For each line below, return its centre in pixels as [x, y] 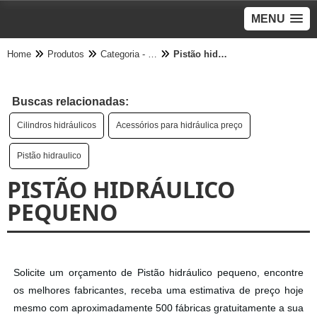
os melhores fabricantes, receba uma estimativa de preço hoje [158, 290]
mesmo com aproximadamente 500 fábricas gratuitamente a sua [158, 308]
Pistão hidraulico [49, 156]
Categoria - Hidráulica [152, 54]
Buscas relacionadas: [70, 102]
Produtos [66, 54]
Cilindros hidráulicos [57, 125]
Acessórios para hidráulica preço [179, 125]
